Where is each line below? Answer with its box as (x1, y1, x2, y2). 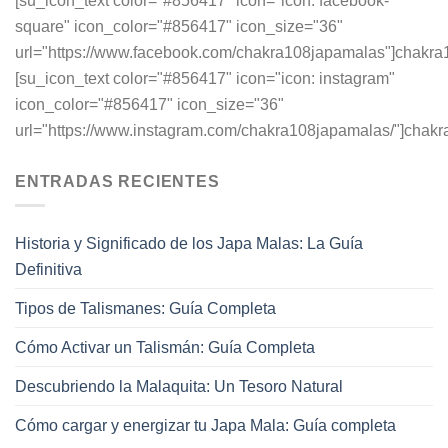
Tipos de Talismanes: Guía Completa (15, 298, 276, 317)
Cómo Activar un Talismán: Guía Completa (15, 337, 315, 356)
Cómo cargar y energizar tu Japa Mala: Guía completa (15, 415, 396, 434)
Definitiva (15, 259, 82, 278)
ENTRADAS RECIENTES (15, 171, 220, 190)
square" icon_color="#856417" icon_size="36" (15, 17, 343, 36)
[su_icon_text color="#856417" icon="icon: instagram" (15, 69, 395, 88)
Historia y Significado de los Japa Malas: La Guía (15, 233, 363, 252)
